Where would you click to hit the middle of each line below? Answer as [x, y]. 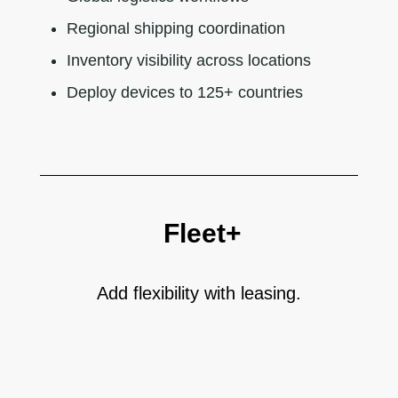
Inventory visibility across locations [188, 60]
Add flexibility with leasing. [199, 293]
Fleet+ [199, 233]
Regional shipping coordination [175, 28]
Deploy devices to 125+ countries [184, 92]
